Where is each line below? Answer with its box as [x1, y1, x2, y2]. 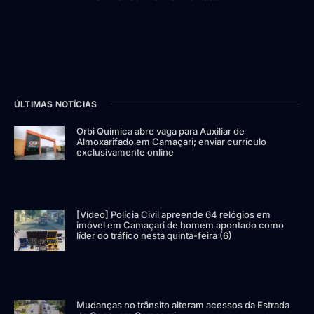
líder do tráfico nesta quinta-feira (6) [76, 229, 233, 241]
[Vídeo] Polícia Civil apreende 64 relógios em [76, 208, 271, 220]
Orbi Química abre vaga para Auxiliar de [76, 125, 245, 137]
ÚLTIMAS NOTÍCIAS [14, 98, 97, 109]
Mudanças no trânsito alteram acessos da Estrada [76, 299, 290, 311]
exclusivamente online [76, 146, 175, 158]
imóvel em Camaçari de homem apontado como [76, 219, 285, 231]
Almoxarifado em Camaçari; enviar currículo [76, 135, 267, 147]
